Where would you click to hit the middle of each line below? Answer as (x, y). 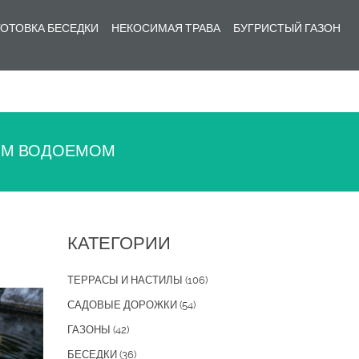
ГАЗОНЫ (90, 330)
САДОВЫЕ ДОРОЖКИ (123, 305)
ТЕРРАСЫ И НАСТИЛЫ (126, 280)
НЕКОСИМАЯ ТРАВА (166, 28)
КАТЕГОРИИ (119, 243)
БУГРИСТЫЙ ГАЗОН (287, 28)
